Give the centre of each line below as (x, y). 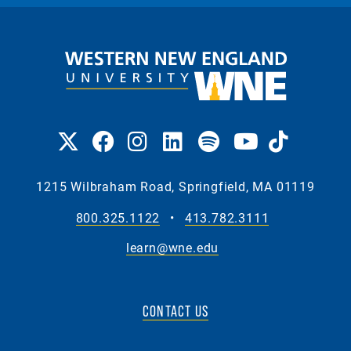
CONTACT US (175, 311)
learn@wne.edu (172, 248)
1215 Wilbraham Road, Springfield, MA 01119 (175, 186)
